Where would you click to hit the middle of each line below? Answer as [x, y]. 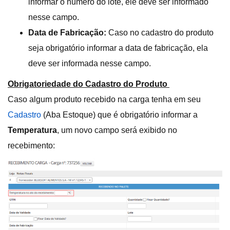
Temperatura [32, 130]
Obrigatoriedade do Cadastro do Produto [89, 84]
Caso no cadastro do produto [160, 33]
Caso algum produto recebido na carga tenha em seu [104, 100]
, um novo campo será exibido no [117, 130]
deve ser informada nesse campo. [90, 64]
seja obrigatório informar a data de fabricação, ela [118, 48]
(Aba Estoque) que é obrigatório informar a [119, 115]
